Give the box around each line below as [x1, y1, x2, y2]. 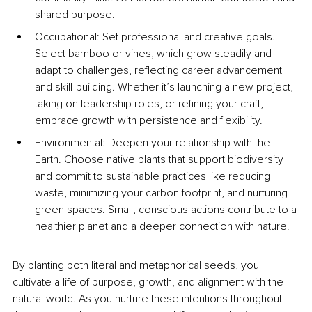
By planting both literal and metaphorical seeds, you [13, 258, 262, 273]
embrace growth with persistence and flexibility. [35, 114, 263, 128]
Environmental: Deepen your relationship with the [35, 136, 273, 150]
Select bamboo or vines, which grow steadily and [35, 47, 274, 61]
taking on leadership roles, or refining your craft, [35, 97, 266, 111]
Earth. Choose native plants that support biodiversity [35, 153, 286, 167]
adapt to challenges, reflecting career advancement [35, 63, 285, 78]
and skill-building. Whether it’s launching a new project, [35, 80, 296, 95]
